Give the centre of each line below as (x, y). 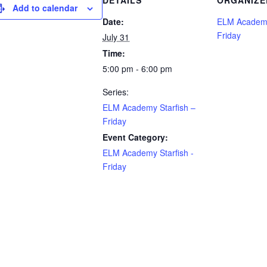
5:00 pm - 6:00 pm (137, 69)
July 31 (116, 37)
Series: (116, 92)
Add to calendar (45, 8)
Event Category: (135, 137)
